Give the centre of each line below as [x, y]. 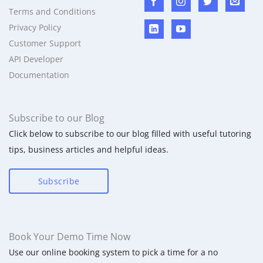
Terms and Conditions [52, 12]
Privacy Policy [35, 28]
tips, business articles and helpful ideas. [89, 150]
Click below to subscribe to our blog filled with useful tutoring [130, 134]
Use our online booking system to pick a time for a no [113, 252]
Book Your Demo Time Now [70, 237]
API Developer [36, 59]
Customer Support [45, 43]
